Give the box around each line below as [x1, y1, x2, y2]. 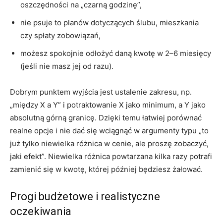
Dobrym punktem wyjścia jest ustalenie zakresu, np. [10, 87, 192, 97]
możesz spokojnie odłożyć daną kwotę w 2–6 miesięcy [20, 49, 211, 58]
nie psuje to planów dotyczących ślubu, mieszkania [20, 18, 199, 28]
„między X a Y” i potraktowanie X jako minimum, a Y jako [10, 100, 206, 110]
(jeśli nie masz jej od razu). [20, 61, 113, 71]
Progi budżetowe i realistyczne [10, 190, 160, 203]
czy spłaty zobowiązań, [20, 31, 101, 41]
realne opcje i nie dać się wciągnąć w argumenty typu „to [10, 126, 209, 136]
